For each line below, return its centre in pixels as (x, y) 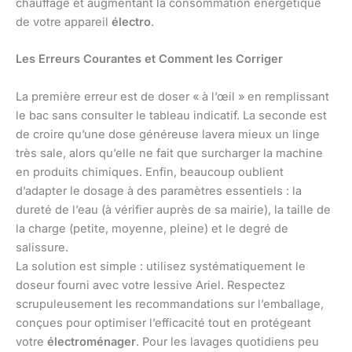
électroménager (92, 341)
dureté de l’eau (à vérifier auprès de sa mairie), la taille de (173, 209)
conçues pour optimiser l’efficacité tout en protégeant (163, 323)
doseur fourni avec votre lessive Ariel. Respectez (150, 285)
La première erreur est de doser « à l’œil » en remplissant (172, 96)
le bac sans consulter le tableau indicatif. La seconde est (171, 115)
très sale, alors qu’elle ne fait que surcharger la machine (169, 153)
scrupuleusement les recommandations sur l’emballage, (170, 304)
